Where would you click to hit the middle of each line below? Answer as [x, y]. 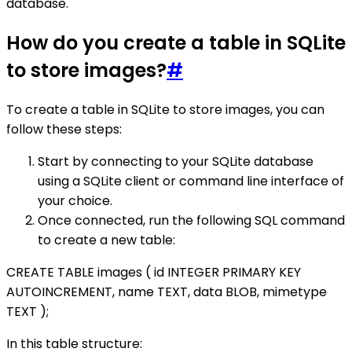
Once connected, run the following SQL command [191, 221]
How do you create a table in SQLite [176, 43]
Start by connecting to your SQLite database [176, 162]
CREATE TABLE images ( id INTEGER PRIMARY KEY [154, 273]
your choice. [75, 201]
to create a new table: [106, 240]
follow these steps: [64, 130]
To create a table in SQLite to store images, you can [165, 110]
